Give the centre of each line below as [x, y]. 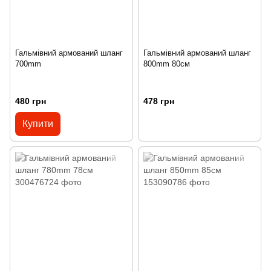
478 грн [159, 101]
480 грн [31, 101]
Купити [38, 123]
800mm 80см [167, 64]
